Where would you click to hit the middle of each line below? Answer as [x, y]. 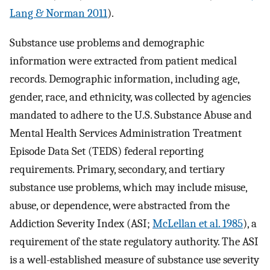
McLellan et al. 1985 [198, 224]
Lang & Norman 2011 [58, 14]
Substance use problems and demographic [107, 43]
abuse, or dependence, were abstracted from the [120, 206]
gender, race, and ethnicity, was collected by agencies [130, 97]
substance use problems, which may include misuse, [128, 188]
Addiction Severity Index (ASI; [81, 224]
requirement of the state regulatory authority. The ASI [134, 242]
